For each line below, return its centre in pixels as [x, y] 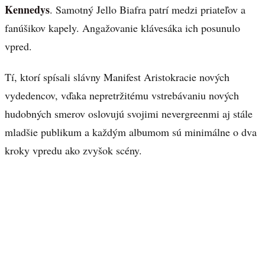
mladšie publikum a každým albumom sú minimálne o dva [131, 132]
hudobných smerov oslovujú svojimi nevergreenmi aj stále [129, 114]
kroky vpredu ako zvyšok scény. [73, 151]
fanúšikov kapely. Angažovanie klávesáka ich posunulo [122, 28]
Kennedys [27, 9]
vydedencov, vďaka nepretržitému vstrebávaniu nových [122, 96]
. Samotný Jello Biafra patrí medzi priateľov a [148, 9]
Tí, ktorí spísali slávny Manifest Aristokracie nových [117, 77]
